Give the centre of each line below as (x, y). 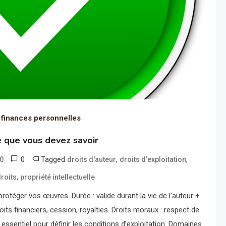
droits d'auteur (92, 160)
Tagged (54, 160)
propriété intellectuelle (58, 177)
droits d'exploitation (153, 160)
